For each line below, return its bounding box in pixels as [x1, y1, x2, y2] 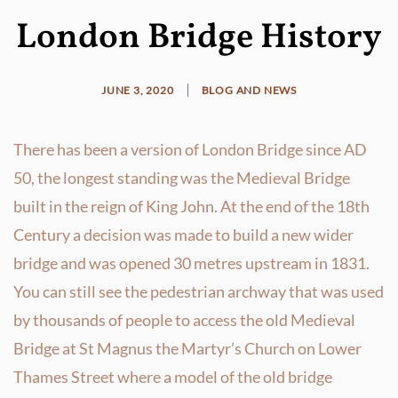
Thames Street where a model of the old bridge [13, 366, 332, 386]
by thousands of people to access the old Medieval [13, 309, 355, 330]
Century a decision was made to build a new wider [13, 224, 354, 244]
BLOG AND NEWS [201, 83, 297, 97]
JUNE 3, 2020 [100, 83, 174, 97]
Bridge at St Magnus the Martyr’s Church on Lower [13, 338, 362, 358]
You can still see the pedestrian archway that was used [13, 281, 384, 301]
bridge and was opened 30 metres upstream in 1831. [13, 252, 370, 273]
